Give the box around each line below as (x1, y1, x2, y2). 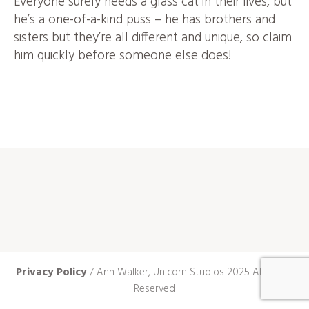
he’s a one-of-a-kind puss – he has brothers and (14, 10, 275, 30)
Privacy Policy (15, 263, 87, 281)
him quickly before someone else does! (14, 46, 231, 66)
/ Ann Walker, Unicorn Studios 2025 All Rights (86, 264, 294, 281)
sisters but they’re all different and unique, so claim (14, 28, 292, 48)
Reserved (134, 281, 175, 297)
